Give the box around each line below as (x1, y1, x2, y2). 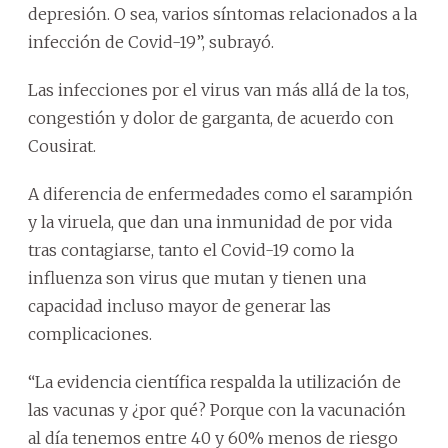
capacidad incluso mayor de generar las (28, 295, 331, 316)
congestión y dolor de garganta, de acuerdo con (28, 107, 394, 128)
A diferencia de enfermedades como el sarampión (28, 183, 413, 204)
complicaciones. (28, 323, 152, 344)
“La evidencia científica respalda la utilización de (28, 371, 401, 392)
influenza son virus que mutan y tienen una (28, 267, 366, 288)
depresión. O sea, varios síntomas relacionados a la (28, 3, 417, 24)
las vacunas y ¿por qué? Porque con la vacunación (28, 399, 406, 420)
